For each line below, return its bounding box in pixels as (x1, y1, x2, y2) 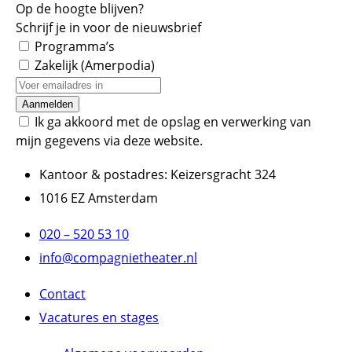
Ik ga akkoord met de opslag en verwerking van (35, 113, 311, 130)
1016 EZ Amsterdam (39, 189, 158, 207)
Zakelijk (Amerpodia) (35, 57, 155, 74)
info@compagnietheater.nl (39, 249, 197, 266)
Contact (39, 285, 86, 302)
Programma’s (35, 38, 115, 55)
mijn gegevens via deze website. (16, 132, 203, 149)
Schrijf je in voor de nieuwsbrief (16, 19, 201, 36)
